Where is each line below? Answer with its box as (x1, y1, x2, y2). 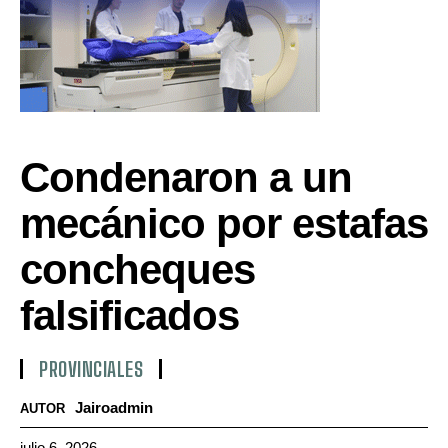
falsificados (20, 291, 239, 339)
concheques (20, 245, 255, 293)
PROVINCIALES (39, 356, 143, 381)
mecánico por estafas (20, 199, 428, 247)
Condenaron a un (20, 153, 352, 201)
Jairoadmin (75, 398, 153, 416)
